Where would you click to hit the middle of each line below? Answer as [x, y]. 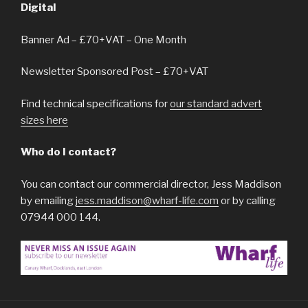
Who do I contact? [68, 152]
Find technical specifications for [95, 103]
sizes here [44, 120]
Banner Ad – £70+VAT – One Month [103, 40]
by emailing [48, 200]
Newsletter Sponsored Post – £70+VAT [114, 72]
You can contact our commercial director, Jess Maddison [151, 184]
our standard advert [216, 103]
